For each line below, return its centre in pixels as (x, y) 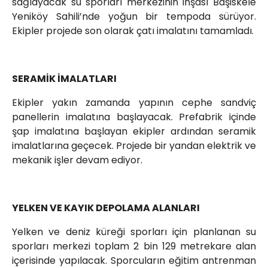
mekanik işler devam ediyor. (77, 160)
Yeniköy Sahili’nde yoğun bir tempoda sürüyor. (134, 17)
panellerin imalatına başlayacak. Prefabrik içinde (134, 117)
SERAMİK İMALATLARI (64, 79)
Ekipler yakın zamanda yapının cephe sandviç (134, 103)
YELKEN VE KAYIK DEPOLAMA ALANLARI (106, 208)
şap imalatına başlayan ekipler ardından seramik (134, 132)
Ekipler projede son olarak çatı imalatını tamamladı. (133, 31)
